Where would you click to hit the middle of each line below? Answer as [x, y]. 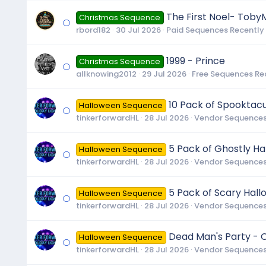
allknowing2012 [106, 74]
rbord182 [93, 30]
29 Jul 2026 [164, 74]
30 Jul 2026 [138, 30]
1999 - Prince [195, 61]
